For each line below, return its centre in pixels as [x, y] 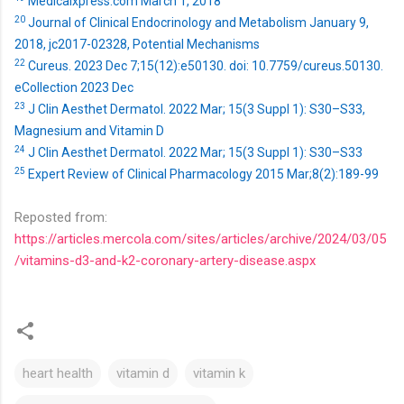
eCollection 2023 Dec [74, 87]
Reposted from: [61, 217]
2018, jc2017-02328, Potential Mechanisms [137, 44]
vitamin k [219, 373]
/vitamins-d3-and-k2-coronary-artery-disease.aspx [165, 260]
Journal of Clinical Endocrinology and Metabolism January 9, [198, 22]
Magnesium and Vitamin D [89, 130]
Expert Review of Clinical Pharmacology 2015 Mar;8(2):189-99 [203, 174]
